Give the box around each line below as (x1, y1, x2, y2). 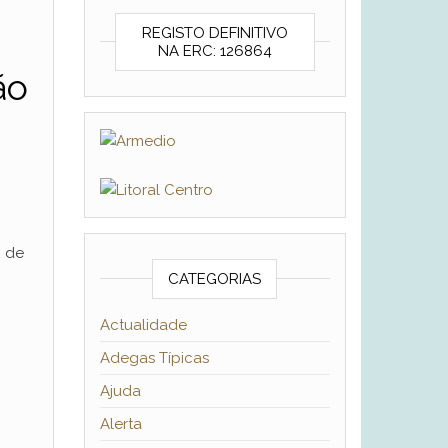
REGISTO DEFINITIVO (141, 24, 288, 42)
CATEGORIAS (168, 270, 262, 289)
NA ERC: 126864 (157, 42, 272, 60)
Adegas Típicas (99, 349, 209, 368)
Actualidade (99, 316, 187, 335)
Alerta (99, 415, 142, 434)
